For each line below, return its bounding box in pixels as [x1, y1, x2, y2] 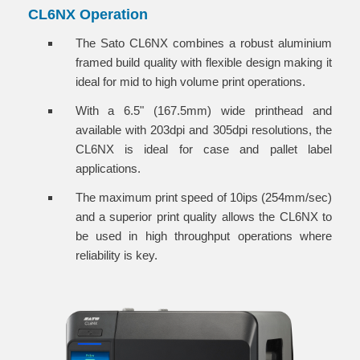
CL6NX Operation [28, 6, 148, 22]
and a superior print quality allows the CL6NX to [75, 210, 332, 223]
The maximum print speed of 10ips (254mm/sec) [75, 190, 332, 204]
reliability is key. [75, 248, 157, 262]
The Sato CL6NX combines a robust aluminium [75, 36, 332, 50]
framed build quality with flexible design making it [75, 55, 332, 69]
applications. [75, 162, 141, 175]
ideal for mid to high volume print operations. [75, 75, 305, 88]
